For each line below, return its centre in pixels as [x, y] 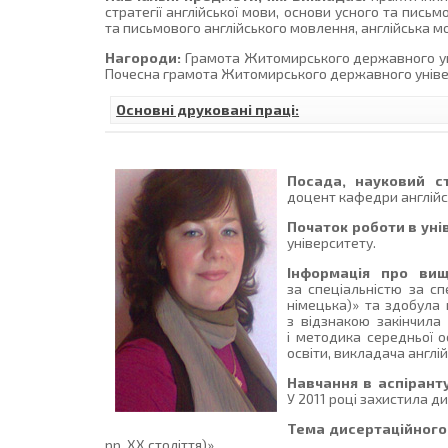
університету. [332, 243]
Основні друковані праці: [208, 110]
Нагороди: [143, 58]
